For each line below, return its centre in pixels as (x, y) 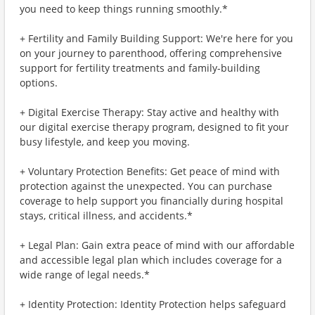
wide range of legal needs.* (85, 275)
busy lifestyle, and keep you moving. (105, 142)
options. (39, 83)
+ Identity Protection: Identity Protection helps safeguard (153, 304)
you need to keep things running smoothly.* (124, 9)
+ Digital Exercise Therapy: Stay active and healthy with (149, 112)
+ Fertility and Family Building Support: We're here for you (156, 38)
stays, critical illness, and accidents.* (106, 216)
